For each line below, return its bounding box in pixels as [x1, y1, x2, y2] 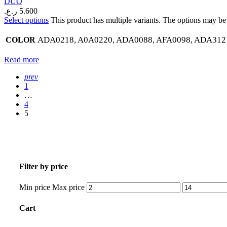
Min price [19, 182, 50, 192]
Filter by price [19, 162, 68, 171]
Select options [4, 16, 49, 25]
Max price [52, 182, 85, 192]
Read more [4, 55, 39, 64]
